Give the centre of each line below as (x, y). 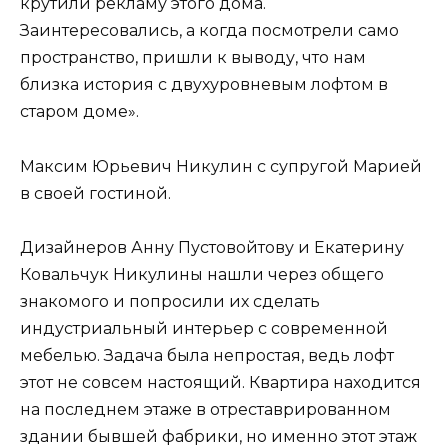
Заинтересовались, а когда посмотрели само (209, 31)
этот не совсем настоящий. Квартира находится (220, 382)
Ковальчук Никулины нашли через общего (202, 274)
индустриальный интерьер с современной (204, 328)
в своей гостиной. (95, 193)
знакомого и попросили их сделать (170, 301)
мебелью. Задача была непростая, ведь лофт (207, 355)
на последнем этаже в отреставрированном (205, 409)
